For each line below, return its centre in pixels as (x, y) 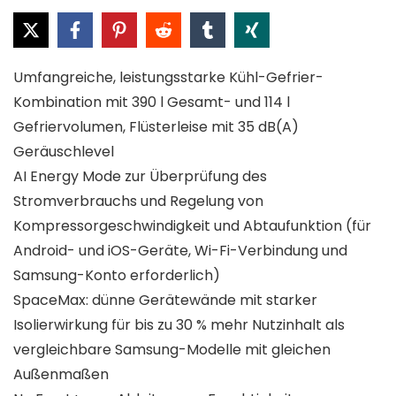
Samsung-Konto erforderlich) (117, 275)
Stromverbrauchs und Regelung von (138, 201)
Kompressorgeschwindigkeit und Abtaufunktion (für (192, 225)
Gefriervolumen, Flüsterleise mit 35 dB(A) (156, 126)
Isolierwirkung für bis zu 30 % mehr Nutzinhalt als (179, 324)
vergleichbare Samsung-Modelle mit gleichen (172, 349)
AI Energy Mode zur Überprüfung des (140, 176)
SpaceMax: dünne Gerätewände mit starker (165, 300)
